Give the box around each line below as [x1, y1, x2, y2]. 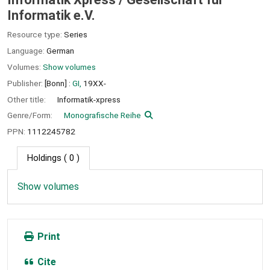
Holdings [27, 152, 61, 163]
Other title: [7, 94, 48, 104]
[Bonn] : [45, 78, 71, 88]
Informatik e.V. [7, 8, 95, 24]
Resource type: [7, 30, 64, 40]
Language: [7, 46, 46, 56]
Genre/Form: [7, 110, 54, 121]
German [46, 46, 74, 56]
